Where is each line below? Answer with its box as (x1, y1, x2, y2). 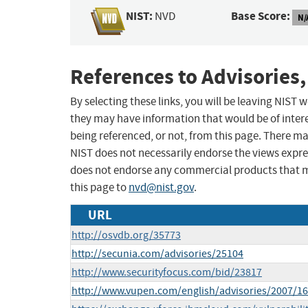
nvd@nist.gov (129, 180, 194, 195)
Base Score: (231, 8, 291, 25)
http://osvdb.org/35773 (71, 228, 181, 243)
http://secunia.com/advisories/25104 (71, 247, 243, 261)
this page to (70, 180, 129, 195)
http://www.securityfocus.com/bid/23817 (71, 265, 262, 280)
